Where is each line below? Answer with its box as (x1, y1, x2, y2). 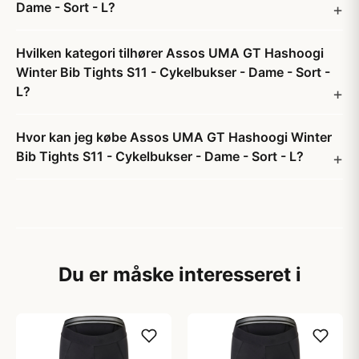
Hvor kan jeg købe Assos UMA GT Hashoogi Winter (16, 129, 332, 145)
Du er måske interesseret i (58, 263, 301, 286)
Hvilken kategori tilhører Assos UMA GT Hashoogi (16, 45, 324, 61)
